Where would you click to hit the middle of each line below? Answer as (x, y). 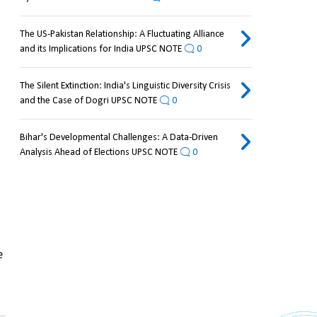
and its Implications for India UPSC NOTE (100, 50)
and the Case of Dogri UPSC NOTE (88, 101)
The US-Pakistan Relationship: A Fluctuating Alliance (122, 35)
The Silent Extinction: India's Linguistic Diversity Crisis (125, 86)
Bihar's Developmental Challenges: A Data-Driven (119, 138)
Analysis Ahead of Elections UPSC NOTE (98, 153)
